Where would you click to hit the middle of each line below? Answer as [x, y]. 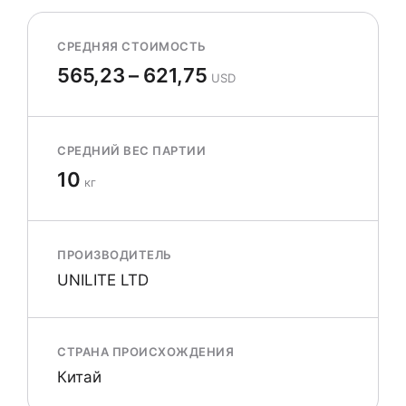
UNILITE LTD [103, 280]
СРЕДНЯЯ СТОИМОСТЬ [132, 46]
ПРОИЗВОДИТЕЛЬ [115, 255]
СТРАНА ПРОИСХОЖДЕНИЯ [146, 352]
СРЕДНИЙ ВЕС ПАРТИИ [132, 150]
